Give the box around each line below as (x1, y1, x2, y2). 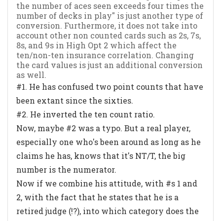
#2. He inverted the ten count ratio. (16, 109, 155, 119)
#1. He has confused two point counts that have (16, 81, 203, 92)
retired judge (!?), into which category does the (16, 205, 199, 216)
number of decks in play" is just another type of (16, 10, 203, 21)
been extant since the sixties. (16, 95, 133, 106)
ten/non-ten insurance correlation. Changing (16, 49, 194, 60)
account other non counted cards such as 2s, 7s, (16, 30, 201, 40)
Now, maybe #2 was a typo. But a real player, (16, 122, 190, 133)
